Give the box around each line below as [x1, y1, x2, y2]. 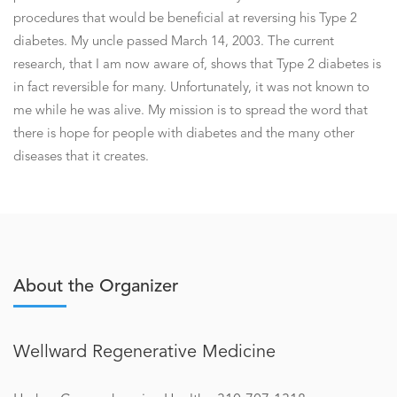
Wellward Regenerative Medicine [13, 344, 276, 362]
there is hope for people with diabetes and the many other [13, 128, 354, 141]
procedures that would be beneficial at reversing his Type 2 [13, 12, 357, 26]
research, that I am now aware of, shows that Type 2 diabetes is [13, 58, 381, 72]
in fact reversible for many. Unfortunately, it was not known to [13, 82, 370, 95]
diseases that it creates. [13, 151, 149, 164]
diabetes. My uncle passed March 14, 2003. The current [13, 35, 334, 49]
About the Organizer [13, 278, 178, 296]
